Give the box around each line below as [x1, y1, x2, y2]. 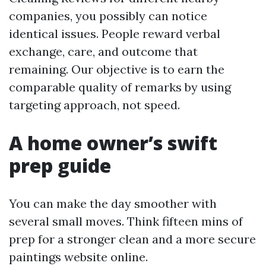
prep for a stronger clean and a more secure [9, 232, 256, 246]
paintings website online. [9, 249, 148, 264]
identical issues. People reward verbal [9, 26, 220, 41]
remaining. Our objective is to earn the [9, 62, 224, 77]
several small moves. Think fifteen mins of [9, 214, 243, 229]
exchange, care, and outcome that [9, 44, 198, 59]
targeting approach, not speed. [9, 97, 180, 112]
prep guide [9, 153, 111, 178]
